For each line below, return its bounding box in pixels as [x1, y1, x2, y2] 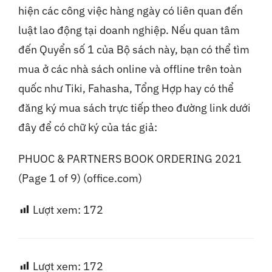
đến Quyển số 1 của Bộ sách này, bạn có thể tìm [18, 42, 250, 56]
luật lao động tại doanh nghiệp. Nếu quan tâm [18, 23, 240, 37]
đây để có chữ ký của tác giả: [18, 120, 157, 134]
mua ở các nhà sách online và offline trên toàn [18, 62, 242, 76]
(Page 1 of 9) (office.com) [18, 171, 142, 185]
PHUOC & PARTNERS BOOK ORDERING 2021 [18, 152, 242, 166]
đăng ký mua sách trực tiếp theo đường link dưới [18, 101, 251, 115]
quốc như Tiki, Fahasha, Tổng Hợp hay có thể [18, 81, 234, 95]
